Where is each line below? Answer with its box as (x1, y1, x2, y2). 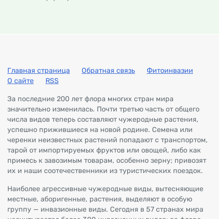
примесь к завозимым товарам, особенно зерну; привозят (7, 156, 206, 165)
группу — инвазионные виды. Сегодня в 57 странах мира (7, 205, 203, 214)
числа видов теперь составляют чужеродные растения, (7, 115, 198, 124)
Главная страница (7, 66, 70, 75)
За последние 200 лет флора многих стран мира (7, 94, 174, 103)
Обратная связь (82, 66, 135, 75)
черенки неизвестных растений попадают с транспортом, (7, 135, 208, 144)
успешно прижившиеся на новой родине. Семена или (7, 125, 193, 134)
